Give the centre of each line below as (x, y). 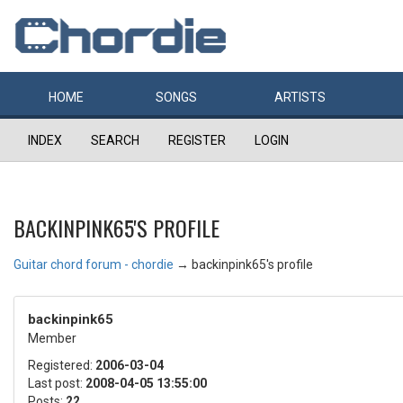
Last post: (57, 383)
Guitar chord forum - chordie (94, 264)
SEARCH (115, 140)
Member (52, 338)
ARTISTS (300, 97)
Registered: (62, 365)
